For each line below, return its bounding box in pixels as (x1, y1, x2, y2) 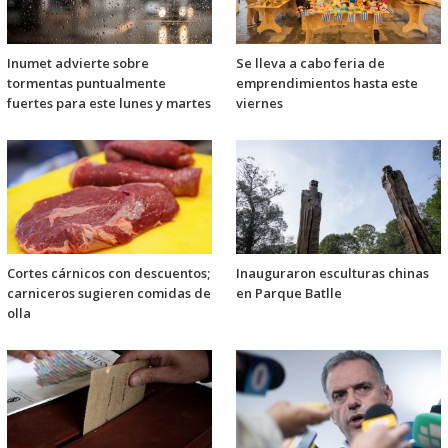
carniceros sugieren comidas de (7, 283, 211, 302)
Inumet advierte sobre (7, 53, 149, 72)
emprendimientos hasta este (236, 73, 418, 92)
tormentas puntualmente (7, 73, 166, 92)
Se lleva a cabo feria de (236, 53, 385, 72)
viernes (236, 93, 283, 112)
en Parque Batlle (236, 283, 342, 302)
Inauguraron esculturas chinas (236, 263, 429, 282)
